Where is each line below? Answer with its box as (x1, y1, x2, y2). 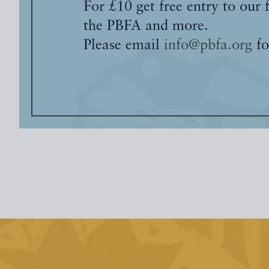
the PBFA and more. (83, 19, 208, 34)
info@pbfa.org (164, 38, 252, 53)
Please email (83, 38, 164, 53)
